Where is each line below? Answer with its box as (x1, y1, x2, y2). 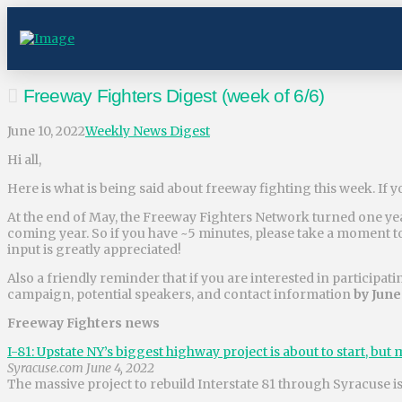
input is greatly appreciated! (7, 240, 181, 258)
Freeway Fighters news (7, 314, 160, 331)
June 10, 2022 (7, 122, 85, 139)
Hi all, (7, 151, 41, 168)
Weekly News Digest (85, 122, 210, 139)
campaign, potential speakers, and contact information (7, 285, 354, 302)
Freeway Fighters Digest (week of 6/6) (18, 85, 325, 107)
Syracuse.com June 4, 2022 (7, 359, 154, 376)
